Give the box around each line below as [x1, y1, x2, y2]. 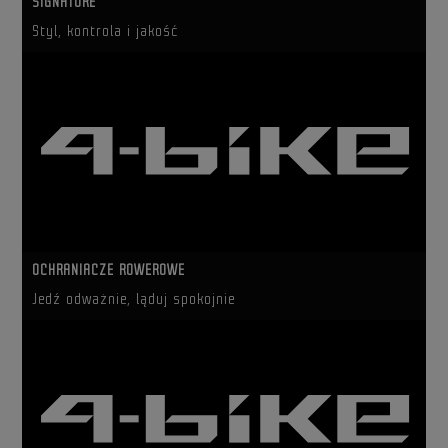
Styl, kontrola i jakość [32, 23, 179, 40]
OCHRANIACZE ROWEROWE [32, 262, 186, 279]
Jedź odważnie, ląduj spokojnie [32, 291, 236, 308]
